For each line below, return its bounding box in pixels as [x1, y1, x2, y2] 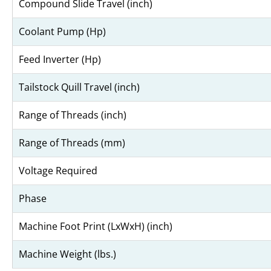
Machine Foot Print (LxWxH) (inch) [19, 219, 172, 233]
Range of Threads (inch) [19, 108, 126, 122]
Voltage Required [19, 163, 97, 177]
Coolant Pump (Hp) [19, 24, 106, 38]
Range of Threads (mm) [19, 135, 125, 149]
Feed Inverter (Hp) [19, 52, 101, 66]
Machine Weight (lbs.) [19, 247, 116, 261]
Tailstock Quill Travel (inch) [19, 80, 140, 94]
